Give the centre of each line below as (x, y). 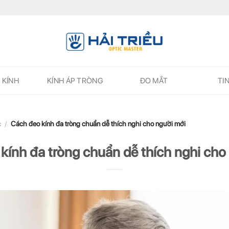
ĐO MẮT (154, 81)
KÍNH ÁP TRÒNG (75, 81)
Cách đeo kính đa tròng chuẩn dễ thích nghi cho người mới (98, 124)
